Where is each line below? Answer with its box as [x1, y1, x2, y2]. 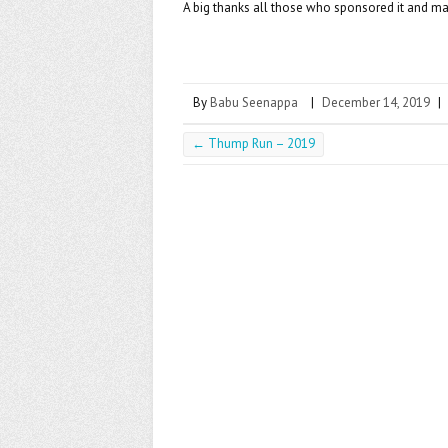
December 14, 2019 [322, 94, 430, 112]
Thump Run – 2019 [205, 135, 315, 153]
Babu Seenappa [210, 94, 298, 112]
